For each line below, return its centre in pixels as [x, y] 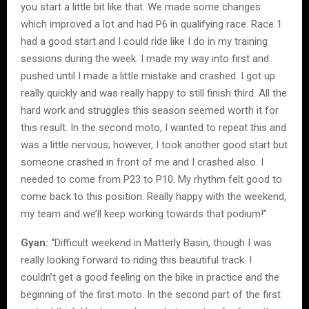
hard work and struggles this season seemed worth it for [150, 111]
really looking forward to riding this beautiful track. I [136, 260]
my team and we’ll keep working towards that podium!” [144, 214]
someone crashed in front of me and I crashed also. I [142, 162]
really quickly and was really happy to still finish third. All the [154, 93]
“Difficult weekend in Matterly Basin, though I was [160, 243]
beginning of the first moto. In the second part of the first [151, 295]
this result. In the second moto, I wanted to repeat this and [153, 128]
